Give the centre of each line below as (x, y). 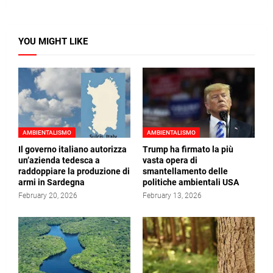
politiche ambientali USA (191, 183)
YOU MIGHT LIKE (53, 42)
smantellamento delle (185, 172)
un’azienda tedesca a (59, 161)
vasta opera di (170, 161)
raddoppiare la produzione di (74, 172)
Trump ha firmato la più (188, 150)
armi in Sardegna (51, 183)
